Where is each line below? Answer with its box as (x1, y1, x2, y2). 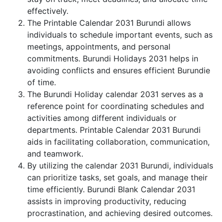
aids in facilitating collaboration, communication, (27, 137, 210, 147)
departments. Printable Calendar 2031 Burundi (27, 125, 201, 135)
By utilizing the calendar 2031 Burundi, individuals (27, 161, 213, 170)
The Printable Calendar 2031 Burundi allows (27, 18, 191, 28)
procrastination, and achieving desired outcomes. (27, 208, 213, 218)
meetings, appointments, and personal (27, 42, 170, 52)
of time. (27, 77, 56, 87)
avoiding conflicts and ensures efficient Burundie (27, 65, 210, 75)
